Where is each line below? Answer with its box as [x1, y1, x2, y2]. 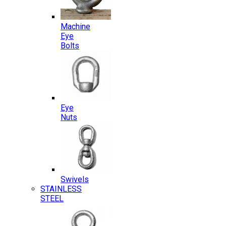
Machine [61, 22, 90, 31]
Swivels [61, 175, 89, 184]
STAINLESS [40, 184, 82, 194]
